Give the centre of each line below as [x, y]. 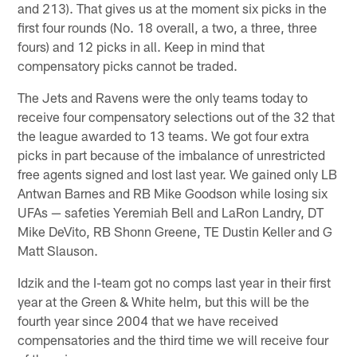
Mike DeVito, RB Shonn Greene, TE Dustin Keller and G [175, 231]
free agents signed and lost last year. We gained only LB [178, 173]
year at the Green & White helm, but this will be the [164, 301]
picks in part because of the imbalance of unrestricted [172, 154]
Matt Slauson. [58, 250]
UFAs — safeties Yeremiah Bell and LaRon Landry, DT [171, 212]
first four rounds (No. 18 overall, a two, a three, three [168, 27]
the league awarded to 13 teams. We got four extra [164, 135]
